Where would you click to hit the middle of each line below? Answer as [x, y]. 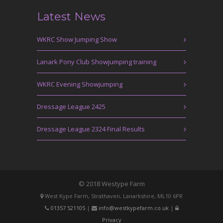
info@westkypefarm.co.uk [133, 208]
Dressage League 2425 [71, 107]
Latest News [71, 17]
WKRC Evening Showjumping [80, 84]
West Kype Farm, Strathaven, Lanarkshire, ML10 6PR [113, 196]
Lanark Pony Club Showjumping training [97, 62]
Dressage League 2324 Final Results [91, 129]
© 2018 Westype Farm [111, 184]
